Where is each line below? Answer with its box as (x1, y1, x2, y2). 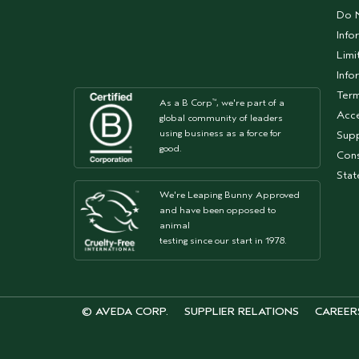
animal (159, 220, 191, 232)
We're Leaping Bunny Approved (159, 189, 301, 201)
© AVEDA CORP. (82, 305, 168, 318)
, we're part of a (216, 96, 285, 108)
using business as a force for (159, 127, 282, 139)
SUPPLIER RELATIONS (184, 305, 299, 318)
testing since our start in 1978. (159, 235, 288, 247)
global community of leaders (159, 111, 284, 123)
